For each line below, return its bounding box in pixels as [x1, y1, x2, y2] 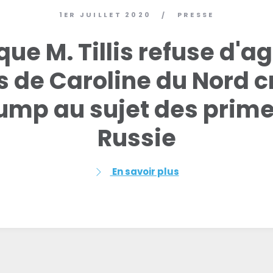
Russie [97, 122, 176, 154]
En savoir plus [110, 165, 179, 178]
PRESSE [177, 10, 214, 19]
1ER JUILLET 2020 [58, 10, 152, 19]
